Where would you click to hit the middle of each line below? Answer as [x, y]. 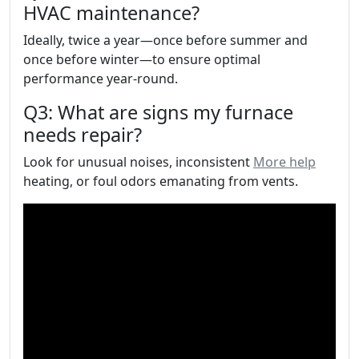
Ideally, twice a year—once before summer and [165, 40]
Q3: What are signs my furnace [158, 112]
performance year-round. [101, 79]
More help [284, 162]
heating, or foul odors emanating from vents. [161, 181]
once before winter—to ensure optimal [142, 59]
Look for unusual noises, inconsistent [138, 162]
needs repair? [83, 135]
